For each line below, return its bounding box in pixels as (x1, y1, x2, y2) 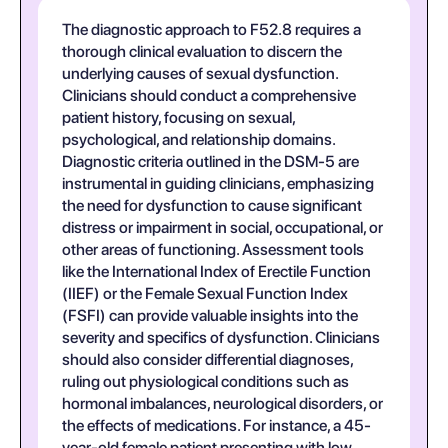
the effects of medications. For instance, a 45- (62, 416, 371, 435)
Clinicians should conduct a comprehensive (62, 86, 356, 105)
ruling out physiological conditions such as (62, 372, 349, 391)
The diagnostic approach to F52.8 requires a (62, 20, 361, 39)
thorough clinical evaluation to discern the (62, 42, 342, 61)
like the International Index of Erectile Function (62, 262, 371, 281)
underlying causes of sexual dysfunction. (62, 64, 338, 83)
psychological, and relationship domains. (62, 130, 335, 149)
